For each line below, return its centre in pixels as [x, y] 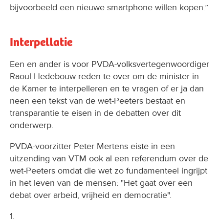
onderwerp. [32, 125]
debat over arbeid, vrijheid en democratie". [91, 195]
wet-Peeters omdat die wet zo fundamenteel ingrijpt [109, 170]
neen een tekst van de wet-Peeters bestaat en [98, 100]
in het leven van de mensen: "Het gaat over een [101, 183]
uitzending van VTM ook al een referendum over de [109, 158]
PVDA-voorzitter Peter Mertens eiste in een [92, 146]
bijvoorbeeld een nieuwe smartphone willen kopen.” [109, 7]
